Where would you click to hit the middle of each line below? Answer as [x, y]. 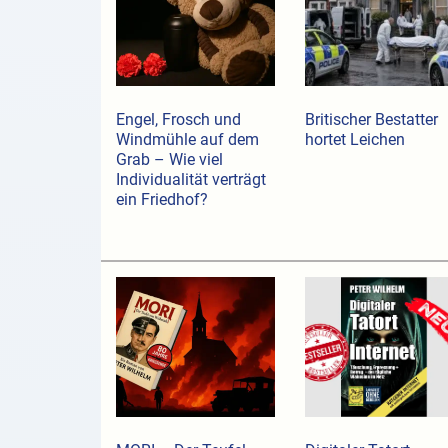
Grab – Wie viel [169, 160]
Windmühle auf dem [187, 140]
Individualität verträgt [190, 180]
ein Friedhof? [161, 200]
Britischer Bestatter [371, 120]
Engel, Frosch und [178, 120]
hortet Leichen [354, 140]
